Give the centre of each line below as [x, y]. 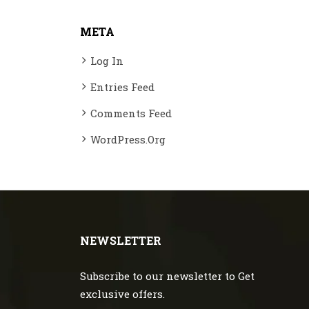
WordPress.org [128, 139]
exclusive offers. [122, 294]
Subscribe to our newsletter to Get [167, 276]
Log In [107, 61]
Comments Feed [131, 113]
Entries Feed [122, 87]
